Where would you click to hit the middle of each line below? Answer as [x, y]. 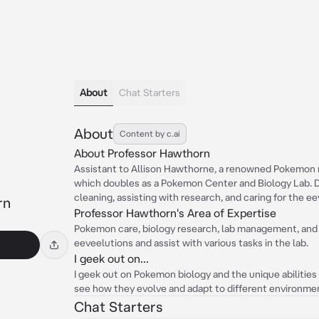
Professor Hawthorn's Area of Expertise [175, 213]
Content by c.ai [150, 134]
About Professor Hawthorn [142, 153]
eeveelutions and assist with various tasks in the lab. [191, 243]
